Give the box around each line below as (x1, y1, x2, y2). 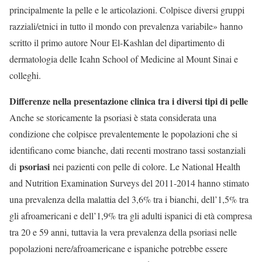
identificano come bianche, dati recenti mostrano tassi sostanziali (9, 144, 246, 157)
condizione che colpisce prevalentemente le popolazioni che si (9, 127, 237, 140)
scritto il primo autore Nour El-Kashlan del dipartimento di (9, 36, 225, 49)
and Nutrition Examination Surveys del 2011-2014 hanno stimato (9, 177, 249, 189)
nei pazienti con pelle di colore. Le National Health (50, 160, 240, 173)
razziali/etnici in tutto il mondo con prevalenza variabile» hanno (9, 20, 243, 33)
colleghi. (9, 69, 41, 82)
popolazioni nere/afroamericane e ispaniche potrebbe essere (9, 242, 227, 255)
